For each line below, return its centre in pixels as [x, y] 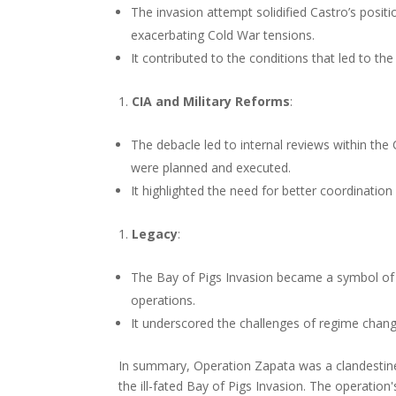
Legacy [155, 234]
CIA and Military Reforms [211, 101]
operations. [164, 300]
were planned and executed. [211, 168]
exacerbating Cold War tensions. [223, 35]
